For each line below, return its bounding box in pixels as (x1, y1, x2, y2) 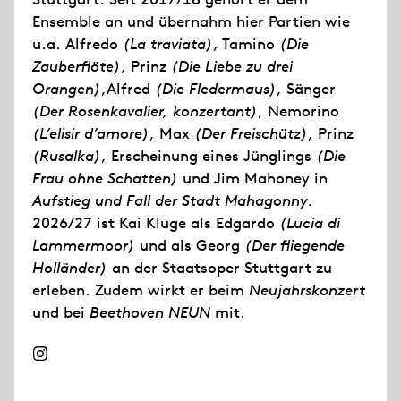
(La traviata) (123, 34, 213, 54)
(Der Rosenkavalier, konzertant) (32, 101, 258, 121)
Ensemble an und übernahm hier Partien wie (32, 12, 350, 31)
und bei (32, 303, 90, 322)
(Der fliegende (244, 235, 345, 255)
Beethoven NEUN (90, 303, 210, 322)
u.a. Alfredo (32, 34, 123, 54)
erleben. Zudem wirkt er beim (32, 280, 249, 300)
